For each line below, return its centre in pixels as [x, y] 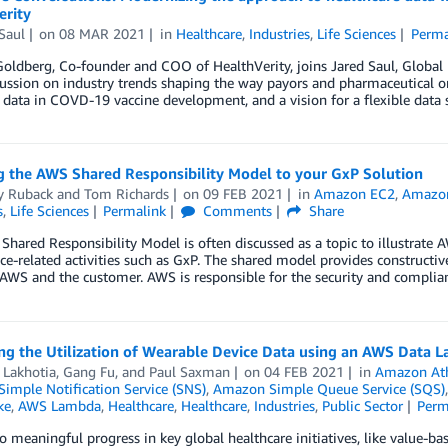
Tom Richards [126, 193]
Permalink [135, 210]
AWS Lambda [59, 405]
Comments [236, 210]
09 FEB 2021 [243, 193]
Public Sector [362, 405]
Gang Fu [88, 371]
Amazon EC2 [355, 193]
